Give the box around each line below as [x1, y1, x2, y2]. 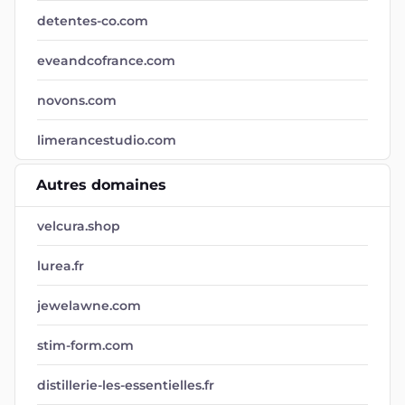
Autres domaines [36, 176, 166, 193]
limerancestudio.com [37, 132, 176, 148]
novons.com [37, 92, 117, 108]
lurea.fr [37, 258, 84, 274]
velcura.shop [37, 218, 120, 234]
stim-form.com [37, 337, 134, 353]
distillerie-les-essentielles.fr [37, 377, 214, 393]
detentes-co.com [37, 13, 148, 29]
